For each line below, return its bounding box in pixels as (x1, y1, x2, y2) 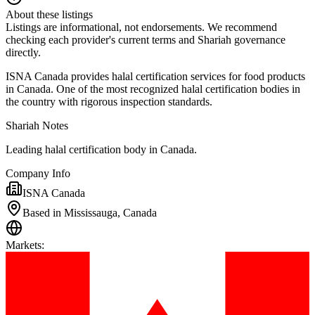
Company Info (6, 167, 70, 179)
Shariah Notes (6, 119, 68, 131)
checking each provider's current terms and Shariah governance (6, 33, 285, 46)
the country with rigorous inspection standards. (6, 95, 212, 108)
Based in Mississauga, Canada (22, 206, 157, 219)
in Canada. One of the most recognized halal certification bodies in (6, 82, 300, 95)
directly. (6, 46, 41, 58)
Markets (6, 238, 41, 251)
